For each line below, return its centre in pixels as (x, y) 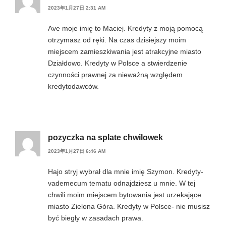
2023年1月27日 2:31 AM (77, 8)
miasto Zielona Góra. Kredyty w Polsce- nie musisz (129, 207)
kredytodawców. (73, 86)
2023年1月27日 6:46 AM (77, 151)
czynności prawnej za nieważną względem (115, 74)
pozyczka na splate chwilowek (105, 137)
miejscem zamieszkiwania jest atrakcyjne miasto (125, 51)
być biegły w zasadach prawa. (96, 218)
